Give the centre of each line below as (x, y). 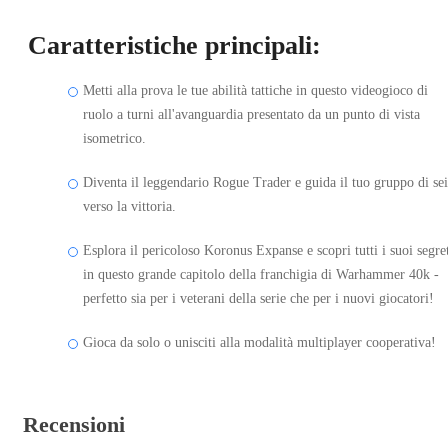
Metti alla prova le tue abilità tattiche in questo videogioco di (255, 90)
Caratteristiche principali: (174, 45)
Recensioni (74, 424)
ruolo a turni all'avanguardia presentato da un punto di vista (251, 114)
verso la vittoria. (129, 206)
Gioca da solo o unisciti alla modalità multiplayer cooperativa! (259, 342)
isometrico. (114, 138)
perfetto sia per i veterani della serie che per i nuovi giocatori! (258, 298)
